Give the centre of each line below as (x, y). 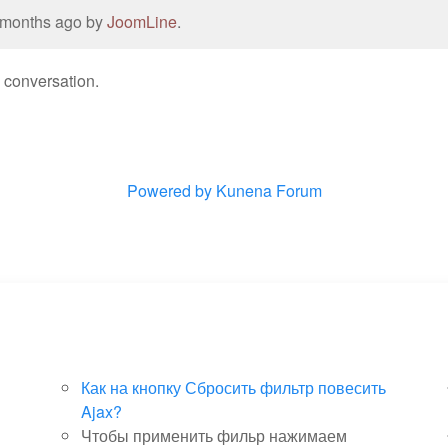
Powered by (169, 190)
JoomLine (142, 21)
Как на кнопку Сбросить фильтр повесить (233, 387)
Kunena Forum (268, 190)
